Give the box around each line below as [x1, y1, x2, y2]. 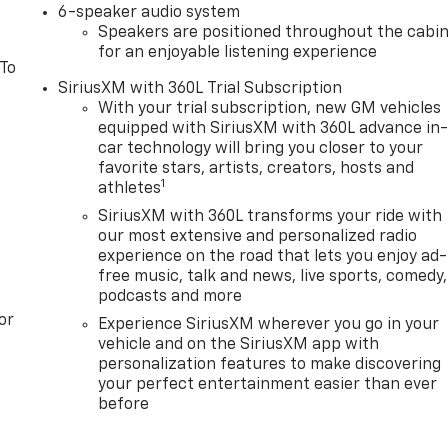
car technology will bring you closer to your [98, 140, 424, 157]
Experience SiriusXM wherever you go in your [98, 316, 440, 333]
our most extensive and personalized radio [98, 228, 418, 245]
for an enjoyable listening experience [98, 44, 378, 61]
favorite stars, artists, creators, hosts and [98, 160, 415, 177]
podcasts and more [98, 288, 243, 305]
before [98, 396, 150, 413]
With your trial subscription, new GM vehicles [98, 100, 442, 117]
